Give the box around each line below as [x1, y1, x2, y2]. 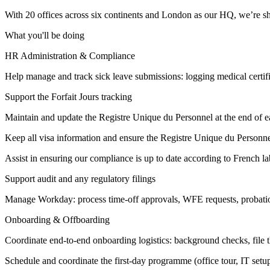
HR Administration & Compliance [5, 51, 135, 61]
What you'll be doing [5, 30, 84, 41]
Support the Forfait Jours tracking [5, 92, 132, 102]
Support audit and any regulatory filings [5, 174, 155, 184]
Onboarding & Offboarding [5, 215, 110, 225]
